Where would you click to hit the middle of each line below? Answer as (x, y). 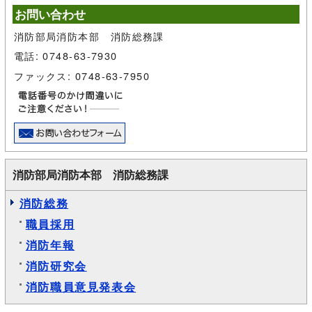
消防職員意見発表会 (81, 286)
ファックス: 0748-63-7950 (82, 75)
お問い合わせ (50, 14)
